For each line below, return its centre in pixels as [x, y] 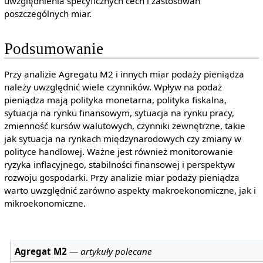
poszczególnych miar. [48, 13]
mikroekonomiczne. [45, 203]
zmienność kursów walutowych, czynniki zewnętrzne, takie [124, 126]
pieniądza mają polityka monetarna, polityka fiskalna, [115, 100]
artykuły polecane [117, 251]
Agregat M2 [41, 251]
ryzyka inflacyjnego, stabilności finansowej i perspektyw [119, 165]
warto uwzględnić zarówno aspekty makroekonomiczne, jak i [130, 190]
